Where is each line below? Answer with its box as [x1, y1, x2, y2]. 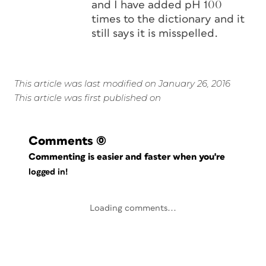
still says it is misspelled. [91, 28, 218, 39]
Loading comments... [90, 204, 176, 213]
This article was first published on [14, 92, 161, 103]
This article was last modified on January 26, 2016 [14, 78, 230, 89]
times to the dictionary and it [91, 14, 245, 25]
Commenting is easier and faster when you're [28, 152, 228, 161]
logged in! [28, 167, 68, 177]
